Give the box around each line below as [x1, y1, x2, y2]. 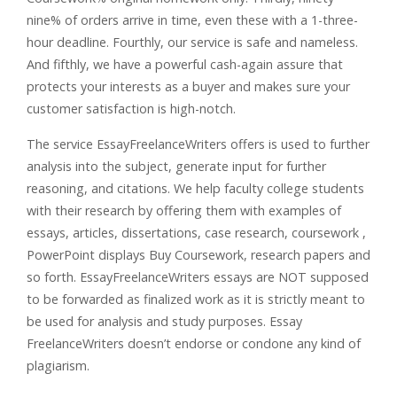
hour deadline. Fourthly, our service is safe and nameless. [27, 34, 358, 51]
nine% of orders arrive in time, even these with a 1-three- [27, 12, 358, 28]
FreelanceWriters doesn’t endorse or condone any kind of [27, 335, 361, 352]
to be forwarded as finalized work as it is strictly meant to [27, 291, 365, 307]
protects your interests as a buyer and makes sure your [27, 78, 350, 95]
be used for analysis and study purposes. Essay [27, 313, 302, 330]
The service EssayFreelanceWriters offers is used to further [27, 136, 370, 152]
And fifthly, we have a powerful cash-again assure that [27, 56, 343, 73]
